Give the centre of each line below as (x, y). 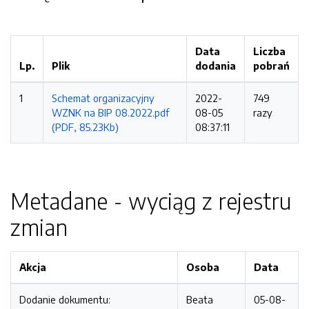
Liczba (269, 51)
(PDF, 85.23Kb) (85, 127)
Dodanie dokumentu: (65, 299)
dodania (216, 66)
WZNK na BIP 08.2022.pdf (110, 112)
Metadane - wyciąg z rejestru (151, 201)
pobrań (271, 66)
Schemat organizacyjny (103, 98)
